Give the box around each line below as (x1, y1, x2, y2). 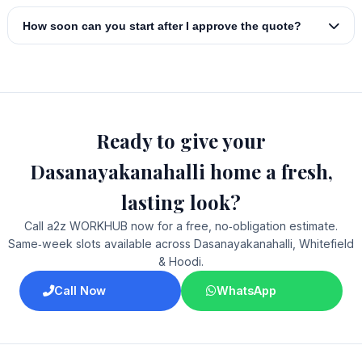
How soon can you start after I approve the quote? (22, 19, 301, 32)
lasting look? (121, 189, 241, 216)
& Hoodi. (158, 255, 204, 269)
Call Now (53, 284, 106, 298)
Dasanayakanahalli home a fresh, (29, 158, 333, 185)
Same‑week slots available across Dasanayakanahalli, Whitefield (8, 237, 354, 251)
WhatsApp (216, 284, 276, 298)
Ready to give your (96, 128, 266, 154)
